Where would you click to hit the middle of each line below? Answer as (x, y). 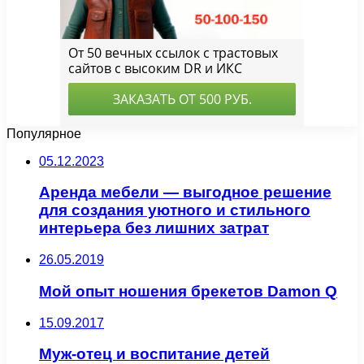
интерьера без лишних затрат (154, 228)
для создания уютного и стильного (175, 210)
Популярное (44, 133)
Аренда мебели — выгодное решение (185, 193)
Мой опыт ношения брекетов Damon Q (188, 291)
